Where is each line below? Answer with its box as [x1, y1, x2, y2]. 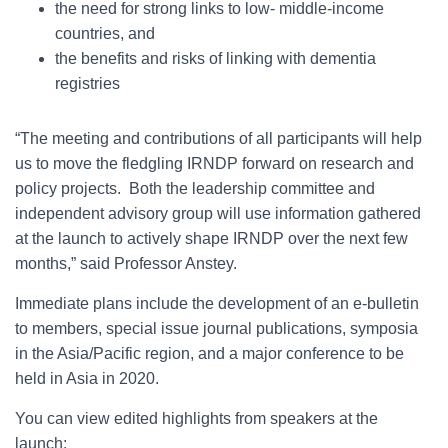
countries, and [55, 25, 155, 42]
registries [55, 75, 120, 92]
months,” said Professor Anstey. [15, 255, 237, 272]
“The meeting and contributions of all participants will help [15, 130, 422, 147]
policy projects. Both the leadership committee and [15, 180, 375, 197]
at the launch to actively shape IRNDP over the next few [15, 230, 408, 247]
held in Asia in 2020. [15, 370, 159, 387]
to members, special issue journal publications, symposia [15, 320, 418, 337]
